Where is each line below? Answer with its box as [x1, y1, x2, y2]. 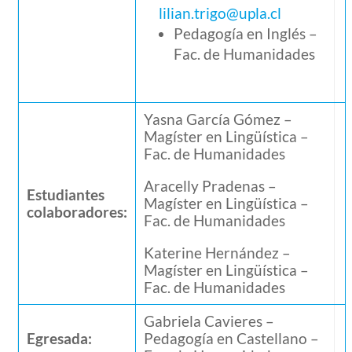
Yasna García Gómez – [144, 109, 293, 128]
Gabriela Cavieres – [144, 311, 275, 330]
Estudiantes [27, 185, 105, 203]
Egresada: [27, 328, 93, 347]
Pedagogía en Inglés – [174, 24, 318, 42]
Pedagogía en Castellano [144, 328, 311, 347]
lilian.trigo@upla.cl [159, 3, 282, 22]
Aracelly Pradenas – [144, 176, 277, 195]
